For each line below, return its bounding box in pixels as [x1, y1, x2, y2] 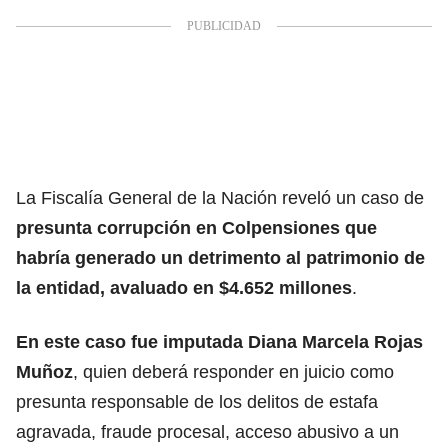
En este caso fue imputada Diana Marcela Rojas [16, 331, 423, 352]
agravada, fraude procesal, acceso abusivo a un [16, 421, 399, 442]
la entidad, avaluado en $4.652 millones [16, 277, 352, 298]
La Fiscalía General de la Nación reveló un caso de [16, 187, 424, 208]
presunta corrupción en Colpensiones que [16, 217, 377, 238]
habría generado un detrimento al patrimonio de [16, 247, 425, 268]
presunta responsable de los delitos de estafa [16, 391, 378, 412]
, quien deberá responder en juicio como [73, 361, 394, 382]
